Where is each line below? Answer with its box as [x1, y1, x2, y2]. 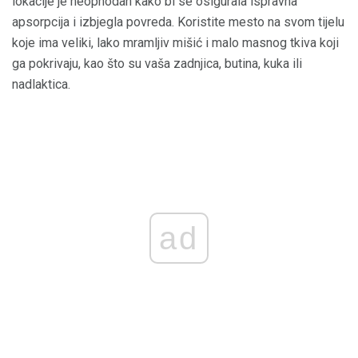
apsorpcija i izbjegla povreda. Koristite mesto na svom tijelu [12, 14, 344, 30]
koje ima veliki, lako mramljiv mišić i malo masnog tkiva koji [12, 35, 339, 51]
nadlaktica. [12, 77, 70, 93]
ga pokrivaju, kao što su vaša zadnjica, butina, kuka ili [12, 56, 302, 72]
